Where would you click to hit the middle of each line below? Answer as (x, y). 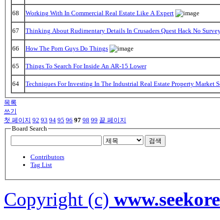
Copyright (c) (59, 199)
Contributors (47, 157)
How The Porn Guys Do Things (67, 48)
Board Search (29, 129)
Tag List (41, 165)
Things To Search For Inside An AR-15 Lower (86, 66)
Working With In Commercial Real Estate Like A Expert (99, 13)
